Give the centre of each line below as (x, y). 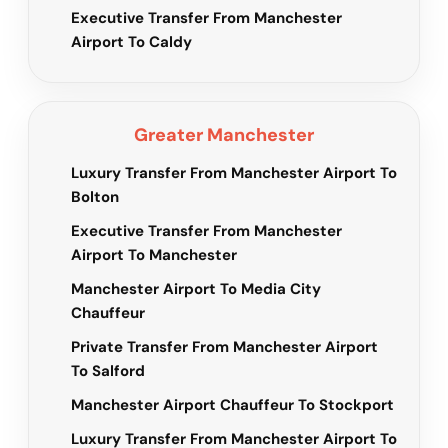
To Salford (108, 371)
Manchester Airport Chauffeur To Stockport (232, 405)
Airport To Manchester (154, 255)
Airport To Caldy (131, 42)
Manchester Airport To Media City (196, 289)
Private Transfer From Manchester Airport (224, 347)
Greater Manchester (224, 135)
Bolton (95, 197)
